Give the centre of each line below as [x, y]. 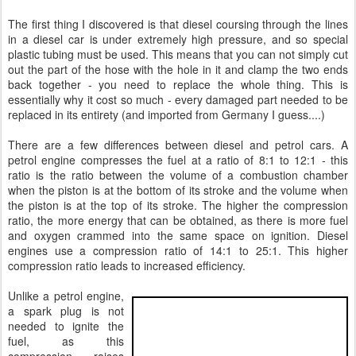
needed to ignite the [66, 326]
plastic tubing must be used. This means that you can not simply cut [178, 54]
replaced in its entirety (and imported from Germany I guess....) [166, 114]
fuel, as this [66, 341]
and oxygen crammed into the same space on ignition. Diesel [178, 235]
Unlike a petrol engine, [66, 296]
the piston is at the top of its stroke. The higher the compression [178, 205]
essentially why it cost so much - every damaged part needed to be [178, 99]
